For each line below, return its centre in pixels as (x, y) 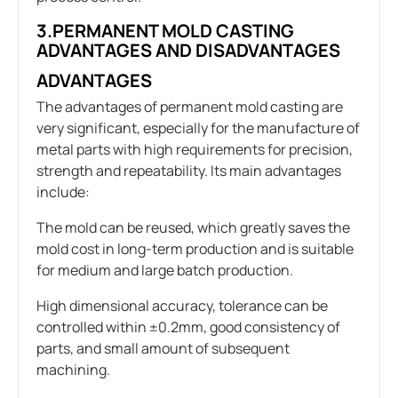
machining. (73, 369)
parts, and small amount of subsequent (163, 348)
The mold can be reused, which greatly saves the (193, 227)
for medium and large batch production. (165, 270)
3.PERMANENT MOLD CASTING (165, 30)
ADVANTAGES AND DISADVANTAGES (188, 50)
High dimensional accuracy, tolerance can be (182, 305)
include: (63, 191)
